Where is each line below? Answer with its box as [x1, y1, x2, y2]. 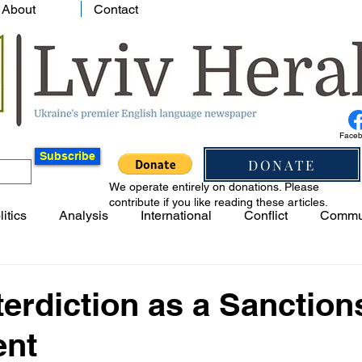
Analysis [59, 208, 108, 223]
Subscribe [40, 149, 95, 162]
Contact [94, 2, 138, 17]
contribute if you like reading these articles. [109, 196, 328, 208]
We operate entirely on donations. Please [109, 180, 319, 193]
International [141, 208, 212, 223]
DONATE [248, 155, 316, 174]
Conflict [244, 208, 288, 223]
